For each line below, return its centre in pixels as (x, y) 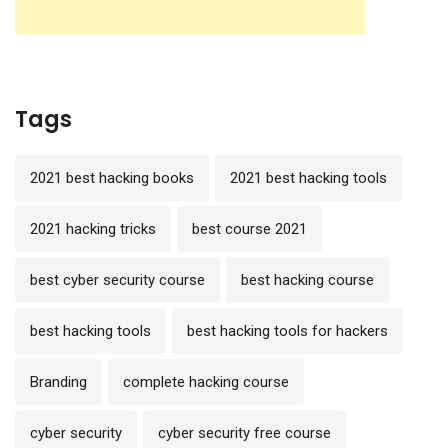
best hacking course (307, 280)
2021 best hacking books (112, 178)
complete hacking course (206, 382)
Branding (58, 382)
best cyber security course (117, 280)
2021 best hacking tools (308, 178)
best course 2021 (249, 229)
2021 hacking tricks (93, 229)
